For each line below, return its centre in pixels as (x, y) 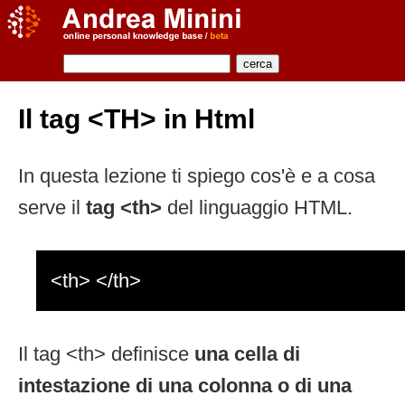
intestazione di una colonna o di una (185, 385)
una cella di (245, 353)
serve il (52, 207)
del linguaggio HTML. (260, 207)
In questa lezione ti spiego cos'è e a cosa (197, 175)
